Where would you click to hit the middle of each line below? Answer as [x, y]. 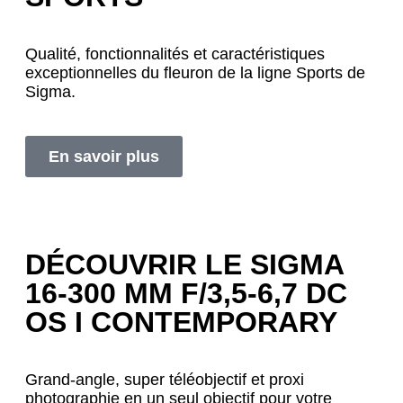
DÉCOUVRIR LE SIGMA [184, 265]
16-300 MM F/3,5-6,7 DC [186, 294]
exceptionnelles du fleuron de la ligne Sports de [195, 73]
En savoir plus [104, 157]
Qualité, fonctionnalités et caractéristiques [175, 54]
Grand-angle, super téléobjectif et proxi [165, 380]
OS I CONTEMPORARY [181, 322]
